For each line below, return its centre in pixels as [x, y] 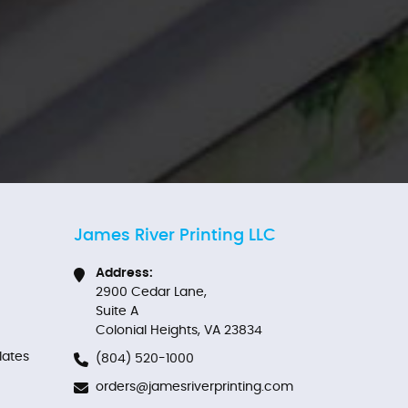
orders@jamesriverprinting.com [194, 387]
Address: [124, 274]
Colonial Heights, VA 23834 [179, 331]
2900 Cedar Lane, [151, 293]
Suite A [117, 312]
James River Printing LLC [175, 235]
